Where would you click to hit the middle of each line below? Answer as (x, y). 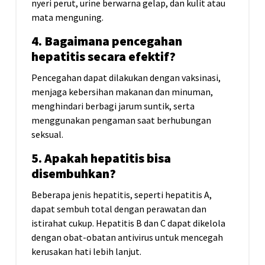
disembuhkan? (74, 174)
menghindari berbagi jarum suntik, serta (113, 106)
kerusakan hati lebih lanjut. (86, 252)
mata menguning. (67, 17)
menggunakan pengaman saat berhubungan (121, 120)
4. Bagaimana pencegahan (107, 41)
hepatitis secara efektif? (104, 57)
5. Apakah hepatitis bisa (101, 159)
